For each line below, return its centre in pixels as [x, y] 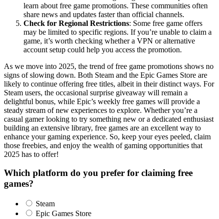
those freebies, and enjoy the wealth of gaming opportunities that [103, 145]
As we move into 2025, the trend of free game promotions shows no [109, 66]
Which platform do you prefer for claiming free [98, 173]
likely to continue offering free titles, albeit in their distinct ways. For [109, 84]
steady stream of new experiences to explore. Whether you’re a [101, 110]
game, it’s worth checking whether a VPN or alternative [109, 41]
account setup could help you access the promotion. [103, 49]
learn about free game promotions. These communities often [116, 5]
